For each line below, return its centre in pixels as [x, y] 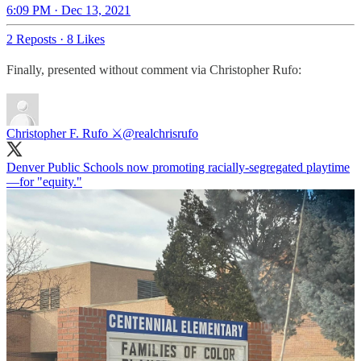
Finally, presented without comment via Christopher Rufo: [154, 69]
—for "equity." [44, 181]
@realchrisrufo [160, 133]
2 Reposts [31, 39]
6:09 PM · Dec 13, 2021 [68, 10]
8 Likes [86, 39]
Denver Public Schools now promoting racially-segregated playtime [178, 167]
